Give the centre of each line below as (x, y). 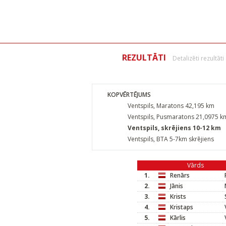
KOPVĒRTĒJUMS (129, 95)
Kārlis (178, 218)
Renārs (180, 175)
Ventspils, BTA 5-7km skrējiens (171, 139)
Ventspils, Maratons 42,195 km (171, 106)
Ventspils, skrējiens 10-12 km (174, 128)
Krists (178, 196)
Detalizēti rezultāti (198, 58)
